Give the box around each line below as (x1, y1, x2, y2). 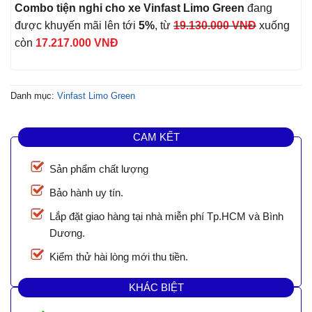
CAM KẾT (132, 130, 180, 143)
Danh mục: (10, 91, 57, 102)
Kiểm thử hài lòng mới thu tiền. (49, 251, 188, 263)
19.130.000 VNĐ (173, 19, 256, 32)
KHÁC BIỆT (128, 281, 184, 293)
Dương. (49, 227, 85, 240)
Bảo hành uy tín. (49, 187, 123, 199)
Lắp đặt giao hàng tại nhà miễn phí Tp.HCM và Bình (49, 210, 283, 223)
